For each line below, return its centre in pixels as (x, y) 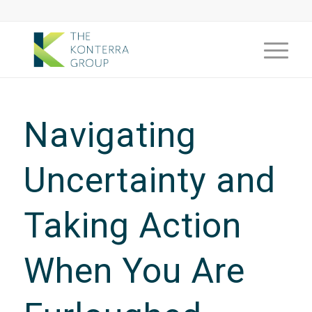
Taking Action (132, 226)
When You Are (134, 271)
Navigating (110, 135)
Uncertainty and (149, 180)
